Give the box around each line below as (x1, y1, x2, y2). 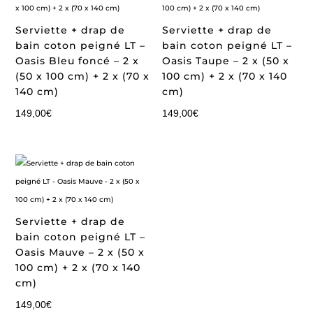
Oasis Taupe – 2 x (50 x (162, 54, 290, 67)
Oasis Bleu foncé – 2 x (15, 54, 140, 67)
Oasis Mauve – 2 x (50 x (15, 246, 145, 259)
